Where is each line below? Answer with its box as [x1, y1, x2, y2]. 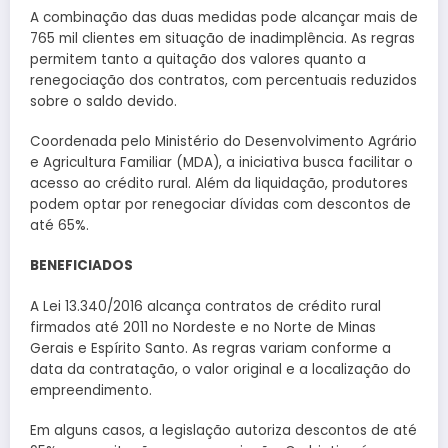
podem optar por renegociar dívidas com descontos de [30, 195, 411, 215]
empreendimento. [30, 380, 152, 400]
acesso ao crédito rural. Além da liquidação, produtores [30, 174, 408, 194]
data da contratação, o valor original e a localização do [30, 359, 411, 379]
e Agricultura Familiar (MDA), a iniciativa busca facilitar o [30, 153, 413, 173]
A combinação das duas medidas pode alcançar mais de [30, 8, 418, 28]
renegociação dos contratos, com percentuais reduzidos [30, 71, 417, 91]
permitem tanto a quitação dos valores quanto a [30, 50, 366, 70]
